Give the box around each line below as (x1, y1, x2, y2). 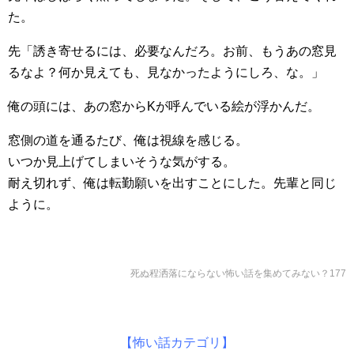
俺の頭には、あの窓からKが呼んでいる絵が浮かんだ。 (8, 100, 320, 114)
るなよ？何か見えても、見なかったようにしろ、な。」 (8, 66, 324, 80)
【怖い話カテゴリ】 (120, 336, 234, 350)
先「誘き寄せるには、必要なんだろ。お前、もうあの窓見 (8, 44, 337, 58)
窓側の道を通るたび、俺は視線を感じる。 (8, 134, 248, 148)
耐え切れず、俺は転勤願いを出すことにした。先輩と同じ (8, 176, 337, 190)
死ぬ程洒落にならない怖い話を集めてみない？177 (130, 268, 346, 280)
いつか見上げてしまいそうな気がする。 (8, 155, 235, 169)
